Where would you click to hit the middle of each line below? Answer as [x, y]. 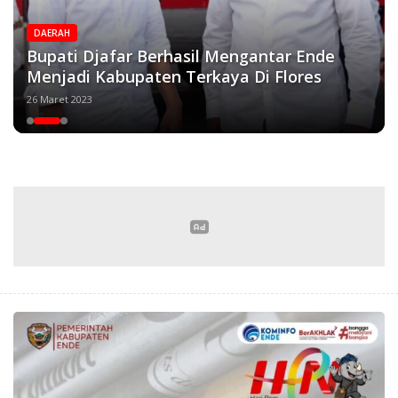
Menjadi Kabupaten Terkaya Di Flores [174, 77]
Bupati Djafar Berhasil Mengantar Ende [181, 56]
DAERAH [52, 33]
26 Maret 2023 [60, 99]
